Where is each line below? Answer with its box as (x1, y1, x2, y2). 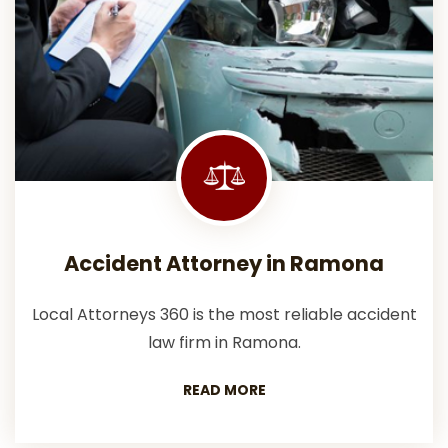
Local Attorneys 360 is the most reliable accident (31, 302, 417, 326)
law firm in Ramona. (147, 330, 301, 354)
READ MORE (182, 379, 266, 400)
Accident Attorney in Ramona (64, 248, 384, 278)
